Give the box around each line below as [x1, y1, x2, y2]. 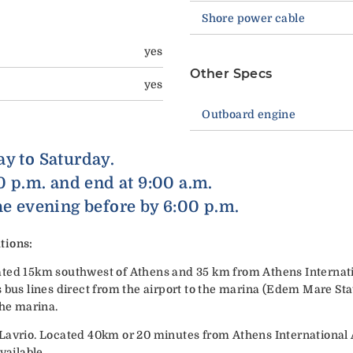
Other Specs [190, 66, 273, 82]
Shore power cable [202, 12, 305, 25]
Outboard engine [202, 108, 296, 121]
